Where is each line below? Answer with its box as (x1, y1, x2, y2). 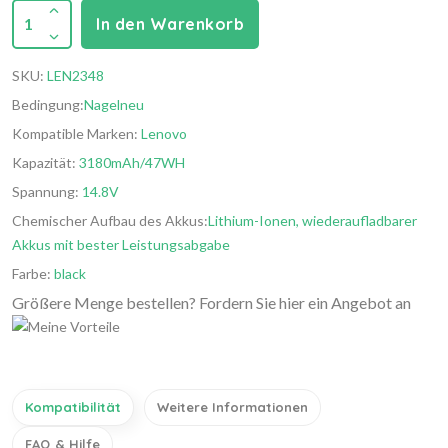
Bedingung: (12, 96, 84, 113)
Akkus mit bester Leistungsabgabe (12, 236, 230, 253)
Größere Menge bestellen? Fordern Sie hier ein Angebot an (12, 293, 411, 312)
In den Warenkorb (96, 14, 244, 34)
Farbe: (12, 265, 51, 282)
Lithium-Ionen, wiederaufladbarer (208, 212, 417, 229)
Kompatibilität (25, 399, 121, 415)
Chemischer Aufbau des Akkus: (12, 212, 208, 229)
